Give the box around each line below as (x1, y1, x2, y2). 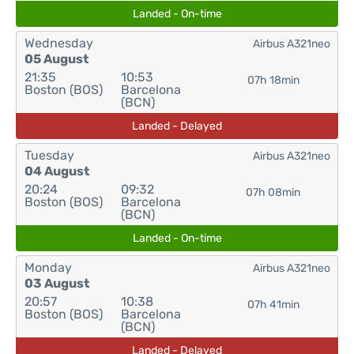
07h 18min (247, 73, 299, 87)
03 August (24, 276, 89, 291)
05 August (24, 51, 88, 66)
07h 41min (247, 298, 299, 311)
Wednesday (24, 36, 93, 51)
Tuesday (24, 148, 74, 163)
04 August (24, 164, 89, 179)
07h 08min (246, 186, 301, 199)
